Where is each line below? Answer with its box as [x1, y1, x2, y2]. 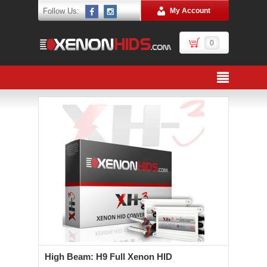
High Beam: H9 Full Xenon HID [45, 252, 172, 262]
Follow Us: [43, 7, 79, 15]
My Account [170, 7, 210, 15]
